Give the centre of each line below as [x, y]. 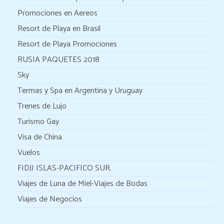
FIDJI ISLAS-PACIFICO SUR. [64, 168]
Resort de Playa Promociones [67, 44]
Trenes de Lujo [42, 106]
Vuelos [29, 153]
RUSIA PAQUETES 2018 [58, 60]
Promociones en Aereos [57, 13]
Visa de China [40, 137]
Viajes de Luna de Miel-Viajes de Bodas [82, 184]
